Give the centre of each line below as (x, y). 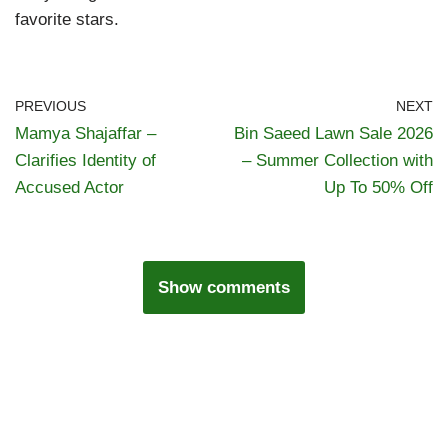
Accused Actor (69, 188)
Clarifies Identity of (85, 161)
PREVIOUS (50, 107)
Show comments (224, 288)
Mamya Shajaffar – (85, 134)
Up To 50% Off (378, 188)
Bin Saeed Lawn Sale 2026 (333, 134)
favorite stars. (67, 20)
